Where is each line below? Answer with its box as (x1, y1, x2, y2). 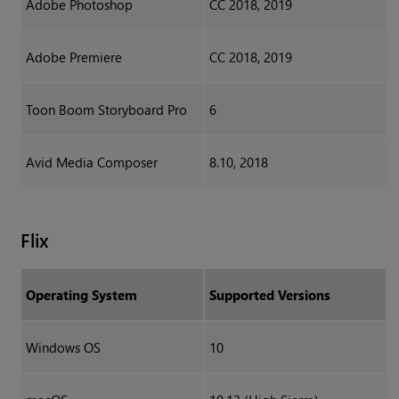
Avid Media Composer (25, 153, 158, 172)
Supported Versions (208, 286, 330, 305)
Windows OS (25, 338, 101, 357)
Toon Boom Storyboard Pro (25, 101, 187, 119)
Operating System (25, 286, 137, 305)
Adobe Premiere (25, 48, 122, 67)
